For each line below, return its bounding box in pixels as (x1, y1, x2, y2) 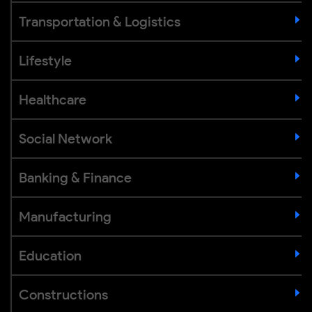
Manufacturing (19, 208, 111, 225)
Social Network (19, 130, 112, 147)
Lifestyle (19, 52, 72, 69)
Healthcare (19, 91, 86, 108)
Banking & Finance (19, 169, 132, 186)
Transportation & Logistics (19, 13, 180, 30)
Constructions (19, 286, 108, 303)
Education (19, 247, 81, 264)
